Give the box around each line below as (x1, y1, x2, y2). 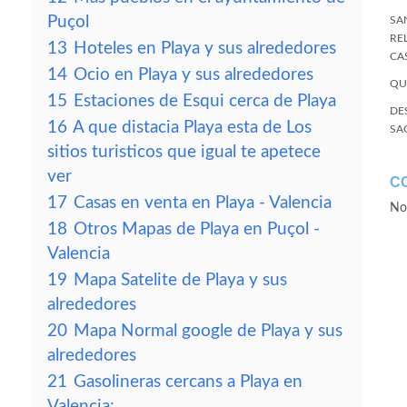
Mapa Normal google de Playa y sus (74, 323, 342, 340)
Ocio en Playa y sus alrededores (74, 66, 313, 84)
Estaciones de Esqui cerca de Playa (74, 93, 336, 110)
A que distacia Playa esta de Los (73, 119, 312, 136)
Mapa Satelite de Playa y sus (74, 272, 287, 289)
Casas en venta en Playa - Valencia (74, 194, 332, 212)
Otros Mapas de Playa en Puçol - (74, 221, 320, 238)
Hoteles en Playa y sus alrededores (74, 40, 336, 57)
